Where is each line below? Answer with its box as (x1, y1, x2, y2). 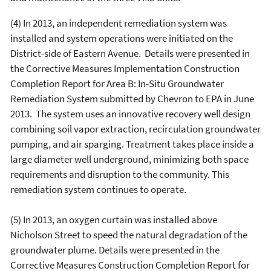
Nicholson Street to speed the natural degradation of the (10, 228, 247, 241)
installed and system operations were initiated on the (10, 31, 233, 45)
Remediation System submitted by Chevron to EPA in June (10, 92, 254, 105)
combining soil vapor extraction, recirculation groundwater (10, 122, 261, 135)
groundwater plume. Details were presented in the (10, 243, 220, 256)
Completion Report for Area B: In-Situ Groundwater (10, 77, 224, 90)
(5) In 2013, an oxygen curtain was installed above (10, 213, 217, 226)
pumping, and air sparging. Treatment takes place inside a (10, 137, 254, 151)
